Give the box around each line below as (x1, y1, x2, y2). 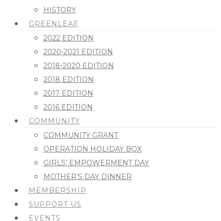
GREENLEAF (29, 19, 78, 28)
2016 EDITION (43, 103, 93, 111)
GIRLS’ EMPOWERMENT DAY (43, 158, 149, 167)
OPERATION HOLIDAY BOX (43, 145, 142, 153)
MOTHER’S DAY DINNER (43, 172, 132, 181)
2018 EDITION (43, 75, 94, 84)
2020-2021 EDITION (43, 47, 113, 56)
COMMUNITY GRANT (43, 131, 118, 140)
